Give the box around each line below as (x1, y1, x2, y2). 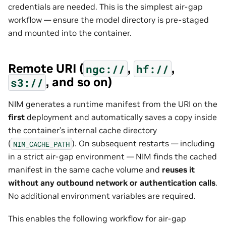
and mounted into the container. (8, 28, 132, 38)
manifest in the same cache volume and (8, 164, 162, 175)
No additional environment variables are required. (8, 191, 196, 201)
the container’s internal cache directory (8, 125, 157, 136)
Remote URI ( (8, 61, 83, 77)
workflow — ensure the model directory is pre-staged (8, 15, 209, 25)
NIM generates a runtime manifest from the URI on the (8, 99, 217, 109)
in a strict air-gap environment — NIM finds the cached (8, 151, 217, 162)
